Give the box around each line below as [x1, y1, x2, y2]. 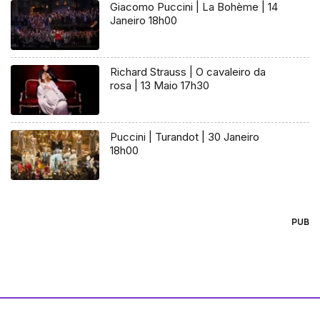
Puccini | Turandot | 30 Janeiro [110, 130, 260, 144]
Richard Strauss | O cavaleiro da [110, 65, 266, 79]
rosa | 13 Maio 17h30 [110, 79, 210, 93]
